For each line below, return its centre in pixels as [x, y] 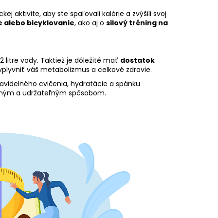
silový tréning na [137, 23]
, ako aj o [90, 23]
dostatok [137, 61]
